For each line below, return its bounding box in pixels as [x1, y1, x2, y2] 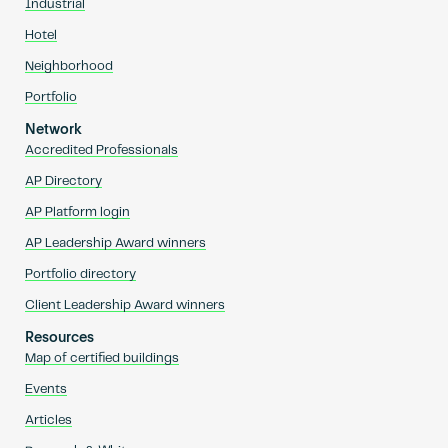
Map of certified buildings [24, 351, 179, 365]
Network [24, 122, 82, 137]
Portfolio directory [24, 267, 136, 281]
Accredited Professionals [24, 143, 178, 157]
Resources [24, 330, 94, 345]
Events [24, 382, 67, 396]
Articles [24, 413, 72, 427]
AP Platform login [24, 205, 130, 219]
